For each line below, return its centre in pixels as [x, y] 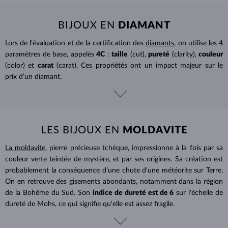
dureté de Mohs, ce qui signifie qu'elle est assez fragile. [90, 204]
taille [120, 54]
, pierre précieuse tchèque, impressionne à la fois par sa [134, 148]
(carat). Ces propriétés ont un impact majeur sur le [140, 65]
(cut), [138, 54]
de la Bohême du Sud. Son [48, 193]
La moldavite [25, 148]
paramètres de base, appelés [50, 54]
